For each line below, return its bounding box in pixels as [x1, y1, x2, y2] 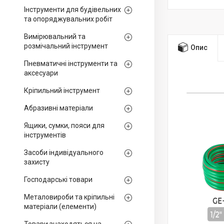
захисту [24, 158, 49, 166]
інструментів [24, 131, 66, 139]
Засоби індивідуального [24, 148, 103, 156]
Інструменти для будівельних [24, 5, 121, 13]
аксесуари [24, 69, 58, 77]
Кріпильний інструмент [24, 86, 100, 94]
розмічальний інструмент [24, 42, 108, 50]
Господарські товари [24, 175, 92, 183]
